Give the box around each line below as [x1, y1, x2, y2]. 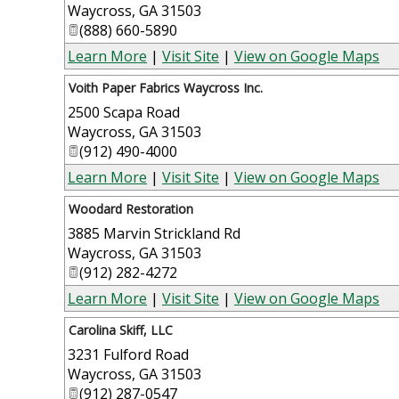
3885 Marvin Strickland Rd [68, 223, 240, 243]
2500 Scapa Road [68, 102, 180, 122]
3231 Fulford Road [68, 344, 189, 364]
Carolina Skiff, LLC [69, 321, 173, 338]
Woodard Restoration [69, 199, 193, 217]
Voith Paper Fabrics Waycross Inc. [69, 78, 263, 96]
